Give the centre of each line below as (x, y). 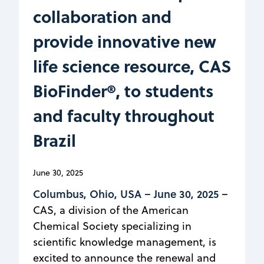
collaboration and (102, 16)
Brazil (55, 140)
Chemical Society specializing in (112, 226)
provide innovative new (125, 41)
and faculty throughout (124, 115)
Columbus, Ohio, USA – (92, 194)
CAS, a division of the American (111, 210)
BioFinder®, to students (123, 90)
